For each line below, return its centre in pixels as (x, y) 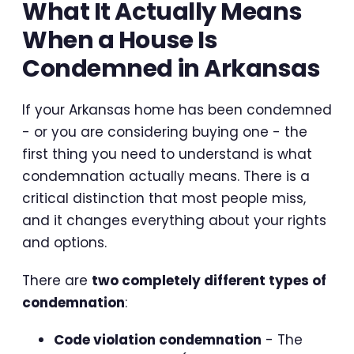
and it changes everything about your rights (174, 221)
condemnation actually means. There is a (166, 177)
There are (57, 281)
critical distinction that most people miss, (164, 199)
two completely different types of (209, 281)
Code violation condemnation (158, 340)
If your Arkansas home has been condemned (177, 110)
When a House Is (120, 41)
